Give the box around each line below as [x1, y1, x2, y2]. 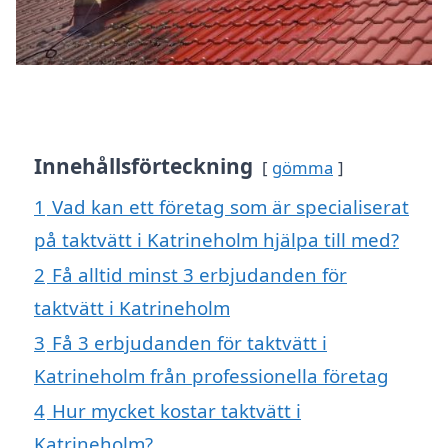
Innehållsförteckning [34, 152, 253, 181]
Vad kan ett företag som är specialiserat [52, 194, 409, 220]
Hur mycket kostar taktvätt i [52, 398, 301, 424]
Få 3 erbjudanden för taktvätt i [52, 330, 327, 356]
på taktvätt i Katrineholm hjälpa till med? [34, 227, 399, 253]
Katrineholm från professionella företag [34, 363, 389, 389]
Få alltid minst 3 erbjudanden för [52, 262, 347, 288]
